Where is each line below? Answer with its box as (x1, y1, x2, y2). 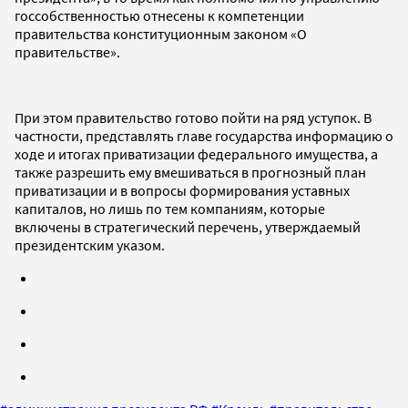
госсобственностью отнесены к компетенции (15, 5, 304, 25)
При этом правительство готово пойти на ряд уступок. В (15, 107, 372, 127)
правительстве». (15, 42, 120, 61)
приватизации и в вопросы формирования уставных (15, 180, 350, 199)
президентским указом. (15, 235, 165, 254)
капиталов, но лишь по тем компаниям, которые (15, 199, 325, 218)
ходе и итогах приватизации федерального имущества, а (15, 144, 378, 163)
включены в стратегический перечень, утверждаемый (15, 217, 361, 236)
